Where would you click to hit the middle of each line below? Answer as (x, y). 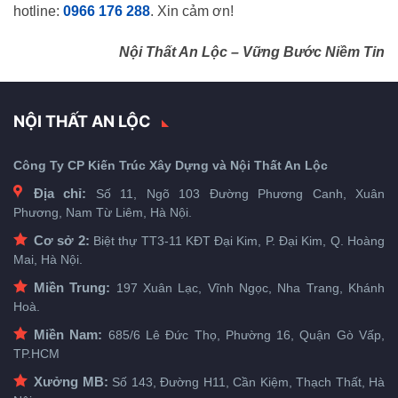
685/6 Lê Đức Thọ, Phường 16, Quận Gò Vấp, (244, 334)
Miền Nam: (68, 334)
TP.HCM (36, 353)
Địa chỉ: (60, 193)
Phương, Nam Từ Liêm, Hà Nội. (103, 212)
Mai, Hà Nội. (48, 259)
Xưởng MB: (71, 381)
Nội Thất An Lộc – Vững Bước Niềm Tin (252, 52)
